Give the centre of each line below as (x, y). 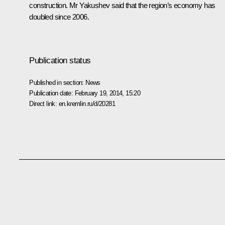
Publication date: (52, 93)
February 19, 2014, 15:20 (107, 93)
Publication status (60, 60)
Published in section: (58, 82)
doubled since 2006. (59, 17)
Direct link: (44, 103)
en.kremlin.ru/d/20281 (87, 103)
